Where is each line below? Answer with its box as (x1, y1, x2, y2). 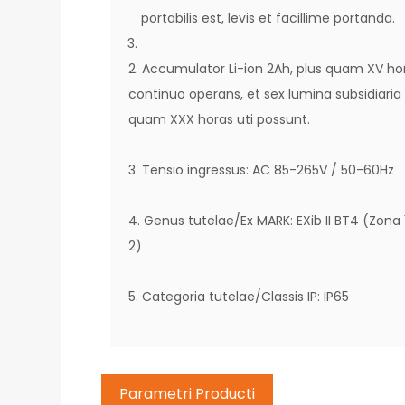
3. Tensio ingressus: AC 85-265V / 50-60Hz (128, 161, 395, 179)
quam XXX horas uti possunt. (128, 110, 311, 128)
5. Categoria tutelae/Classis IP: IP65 (128, 287, 350, 306)
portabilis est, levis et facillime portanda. (141, 9, 396, 27)
